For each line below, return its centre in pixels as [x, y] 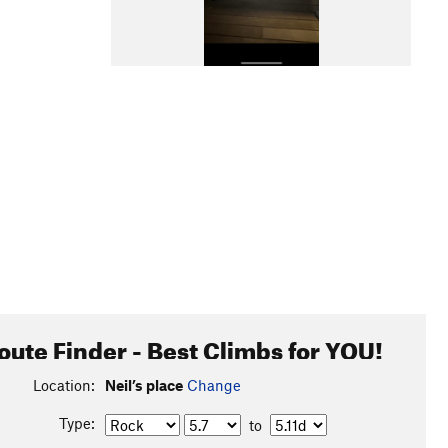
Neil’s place [143, 385]
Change [213, 385]
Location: [63, 385]
